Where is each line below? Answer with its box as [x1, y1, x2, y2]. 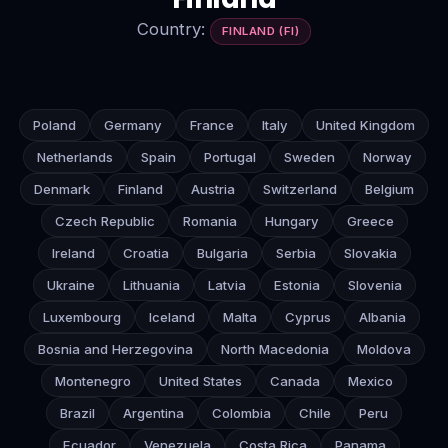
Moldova [356, 341, 411, 357]
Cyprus [284, 309, 331, 325]
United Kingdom [316, 117, 415, 133]
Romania [182, 213, 237, 229]
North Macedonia [220, 341, 329, 357]
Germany [104, 117, 162, 133]
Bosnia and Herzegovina [37, 341, 193, 357]
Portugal [203, 149, 256, 165]
